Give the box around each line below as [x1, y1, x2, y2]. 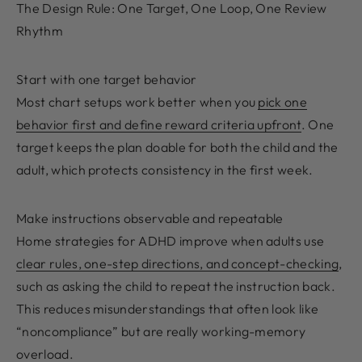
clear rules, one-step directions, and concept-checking [16, 255, 339, 272]
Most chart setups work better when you [16, 94, 259, 111]
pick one [258, 94, 308, 111]
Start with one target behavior [16, 71, 197, 88]
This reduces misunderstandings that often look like [16, 301, 319, 318]
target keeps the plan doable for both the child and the [16, 139, 339, 156]
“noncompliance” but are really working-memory [16, 323, 306, 340]
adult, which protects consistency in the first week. [16, 162, 314, 179]
